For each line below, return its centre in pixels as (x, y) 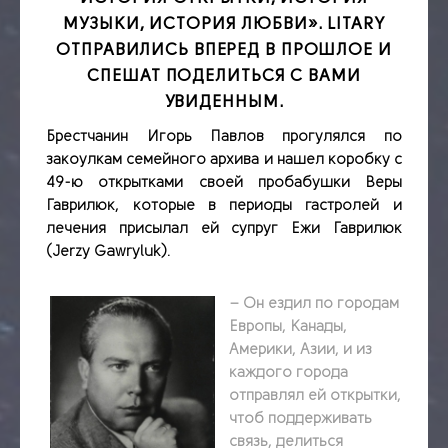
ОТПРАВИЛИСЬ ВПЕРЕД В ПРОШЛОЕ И (224, 50)
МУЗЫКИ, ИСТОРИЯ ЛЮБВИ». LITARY (224, 24)
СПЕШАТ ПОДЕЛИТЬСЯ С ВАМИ (224, 76)
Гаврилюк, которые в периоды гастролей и (224, 205)
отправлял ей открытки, (315, 395)
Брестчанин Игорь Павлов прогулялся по (224, 136)
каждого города (289, 372)
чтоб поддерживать (301, 418)
